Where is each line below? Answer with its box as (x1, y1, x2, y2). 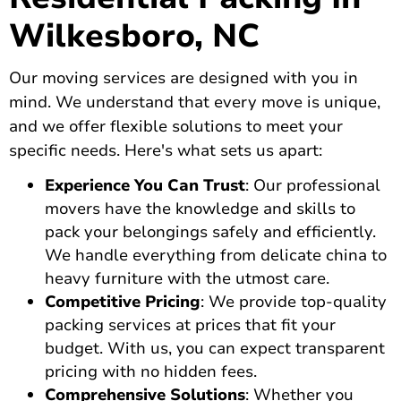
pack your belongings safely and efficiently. (45, 221, 376, 243)
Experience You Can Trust (45, 175, 245, 197)
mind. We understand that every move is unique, (9, 91, 380, 114)
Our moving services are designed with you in (9, 67, 358, 90)
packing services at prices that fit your (45, 314, 336, 337)
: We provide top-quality (200, 291, 387, 313)
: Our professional (245, 175, 380, 197)
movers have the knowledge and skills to (45, 198, 355, 220)
